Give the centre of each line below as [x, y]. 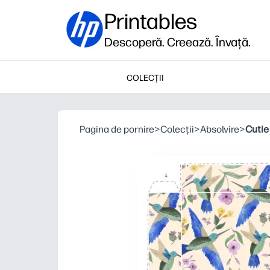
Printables [151, 21]
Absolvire [220, 129]
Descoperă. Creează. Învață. [177, 42]
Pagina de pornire [117, 129]
